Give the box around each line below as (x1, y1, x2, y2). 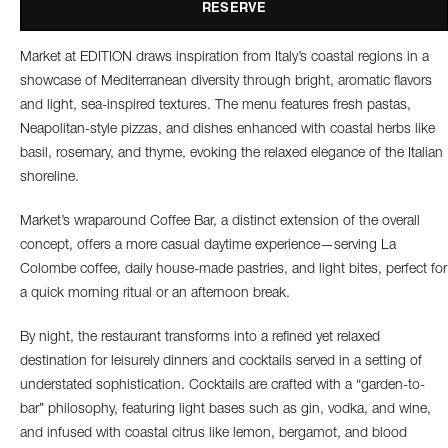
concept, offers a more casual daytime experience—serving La (20, 239, 396, 253)
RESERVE (201, 3, 267, 16)
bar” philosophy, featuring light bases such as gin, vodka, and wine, (20, 403, 431, 417)
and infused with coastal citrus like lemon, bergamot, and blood (20, 427, 407, 441)
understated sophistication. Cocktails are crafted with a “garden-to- (20, 379, 425, 393)
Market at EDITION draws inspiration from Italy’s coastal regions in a (20, 51, 429, 65)
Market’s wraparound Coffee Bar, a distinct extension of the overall (20, 215, 420, 229)
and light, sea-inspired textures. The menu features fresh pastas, (20, 99, 411, 113)
